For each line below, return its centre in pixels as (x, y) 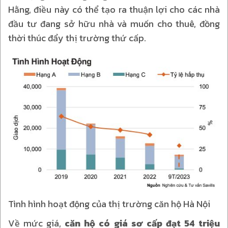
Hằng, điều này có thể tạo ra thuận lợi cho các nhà (114, 9)
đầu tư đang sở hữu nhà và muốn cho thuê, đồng (114, 24)
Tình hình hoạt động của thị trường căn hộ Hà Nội (109, 204)
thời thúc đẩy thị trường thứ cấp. (78, 38)
